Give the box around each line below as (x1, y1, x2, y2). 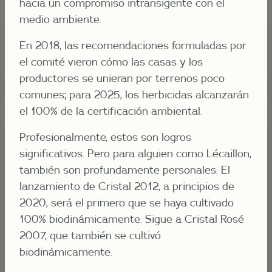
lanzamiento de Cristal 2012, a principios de (19, 179, 234, 193)
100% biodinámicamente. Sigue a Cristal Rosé (19, 212, 244, 226)
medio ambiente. (19, 12, 101, 26)
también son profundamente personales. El (19, 163, 230, 177)
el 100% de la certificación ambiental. (19, 104, 202, 118)
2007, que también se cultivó (19, 228, 161, 242)
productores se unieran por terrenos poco (19, 71, 225, 85)
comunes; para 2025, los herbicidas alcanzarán (19, 87, 249, 101)
